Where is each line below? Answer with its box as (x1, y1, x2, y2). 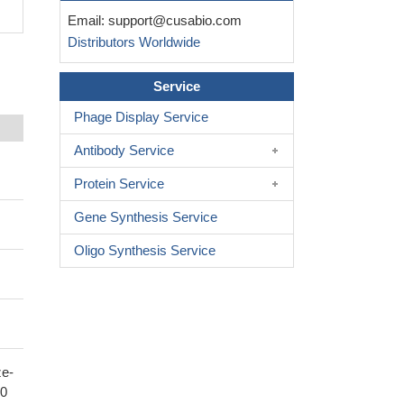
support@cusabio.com (108, 13, 242, 29)
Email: (60, 13, 108, 29)
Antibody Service (74, 142, 174, 159)
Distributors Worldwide (60, 34, 200, 50)
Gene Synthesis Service (74, 209, 217, 225)
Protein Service (74, 176, 164, 192)
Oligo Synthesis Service (74, 243, 216, 259)
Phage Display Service (74, 109, 208, 125)
